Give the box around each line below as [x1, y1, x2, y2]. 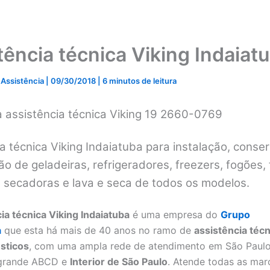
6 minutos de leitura [102, 75, 177, 86]
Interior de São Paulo [70, 255, 168, 268]
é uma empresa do [130, 208, 221, 221]
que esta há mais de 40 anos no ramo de [1, 224, 194, 236]
